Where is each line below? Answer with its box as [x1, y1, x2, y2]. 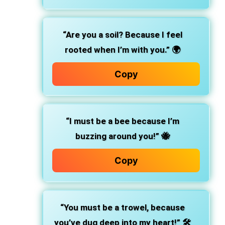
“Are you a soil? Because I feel [62, 30, 182, 40]
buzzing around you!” [75, 131, 159, 141]
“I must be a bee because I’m [65, 116, 179, 126]
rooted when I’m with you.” [64, 45, 170, 55]
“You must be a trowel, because [60, 202, 185, 212]
